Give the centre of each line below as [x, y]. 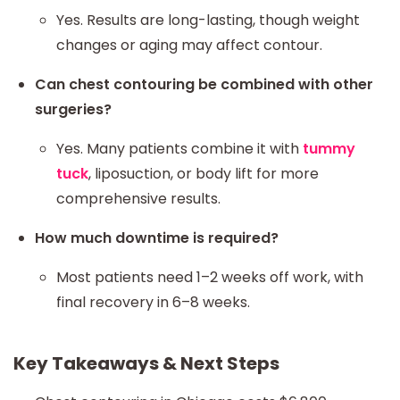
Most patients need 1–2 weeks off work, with [210, 277]
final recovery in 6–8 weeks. [153, 302]
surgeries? [73, 109]
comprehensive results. [138, 199]
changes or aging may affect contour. [189, 45]
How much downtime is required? [157, 238]
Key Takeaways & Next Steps [146, 363]
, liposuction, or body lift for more [204, 174]
